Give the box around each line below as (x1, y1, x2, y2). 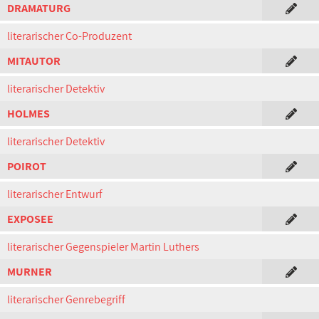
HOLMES (7, 106, 50, 121)
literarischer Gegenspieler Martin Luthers (7, 239, 199, 254)
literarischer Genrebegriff (7, 292, 125, 307)
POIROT (7, 159, 46, 174)
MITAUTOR (7, 53, 61, 68)
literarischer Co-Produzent (7, 28, 132, 43)
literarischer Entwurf (7, 187, 103, 202)
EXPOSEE (7, 211, 53, 226)
